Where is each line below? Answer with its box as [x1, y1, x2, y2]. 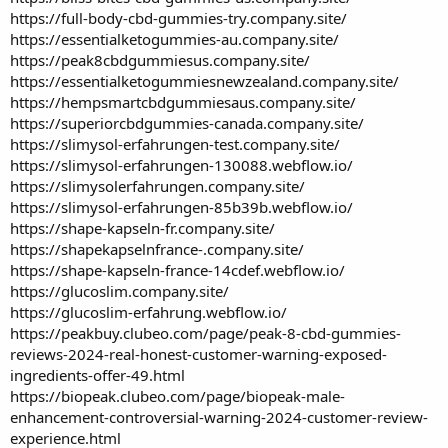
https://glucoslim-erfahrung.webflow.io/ [10, 301, 287, 322]
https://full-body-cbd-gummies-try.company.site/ [10, 7, 347, 28]
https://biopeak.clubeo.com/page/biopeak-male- [10, 385, 345, 406]
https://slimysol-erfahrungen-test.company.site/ [10, 133, 340, 154]
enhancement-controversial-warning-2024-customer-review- [10, 406, 428, 427]
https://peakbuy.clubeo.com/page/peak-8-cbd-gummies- [10, 322, 401, 343]
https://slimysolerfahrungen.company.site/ [10, 175, 305, 196]
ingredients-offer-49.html [10, 364, 185, 385]
